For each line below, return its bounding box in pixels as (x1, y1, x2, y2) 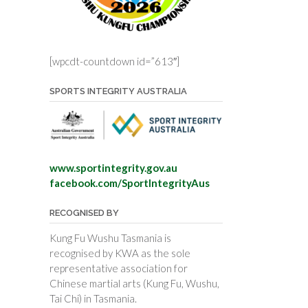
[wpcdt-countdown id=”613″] (49, 54, 179, 67)
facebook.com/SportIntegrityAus (49, 176, 210, 189)
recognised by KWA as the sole (49, 246, 190, 259)
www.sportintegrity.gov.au (49, 161, 179, 174)
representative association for (49, 261, 188, 274)
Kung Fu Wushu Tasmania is (49, 231, 171, 244)
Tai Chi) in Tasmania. (49, 291, 137, 305)
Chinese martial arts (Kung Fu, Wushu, (49, 276, 219, 289)
